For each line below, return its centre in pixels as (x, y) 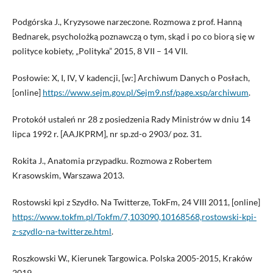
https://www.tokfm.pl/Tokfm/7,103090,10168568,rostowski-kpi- (134, 216)
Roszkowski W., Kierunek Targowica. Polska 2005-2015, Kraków (132, 258)
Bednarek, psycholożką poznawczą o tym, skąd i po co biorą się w (133, 36)
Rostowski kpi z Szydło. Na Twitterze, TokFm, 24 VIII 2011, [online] (136, 202)
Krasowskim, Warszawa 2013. (68, 175)
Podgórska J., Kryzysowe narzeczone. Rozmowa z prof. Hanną (127, 21)
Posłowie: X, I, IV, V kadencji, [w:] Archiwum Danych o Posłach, (131, 77)
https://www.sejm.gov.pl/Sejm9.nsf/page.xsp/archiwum (145, 92)
